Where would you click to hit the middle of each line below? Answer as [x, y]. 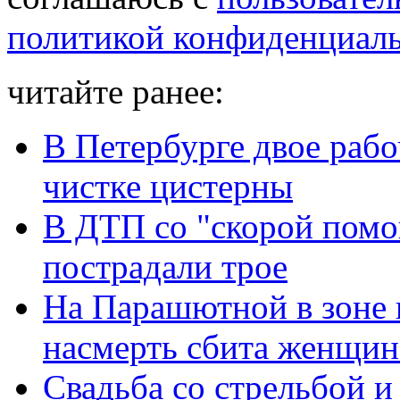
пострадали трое [165, 267]
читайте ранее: [116, 92]
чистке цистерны [168, 187]
